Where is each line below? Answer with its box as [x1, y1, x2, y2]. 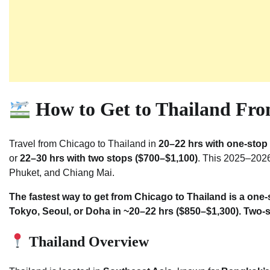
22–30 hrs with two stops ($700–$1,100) [20, 152, 198, 163]
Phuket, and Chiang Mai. [9, 167, 115, 178]
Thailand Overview [25, 233, 149, 250]
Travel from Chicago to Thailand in [9, 138, 159, 149]
